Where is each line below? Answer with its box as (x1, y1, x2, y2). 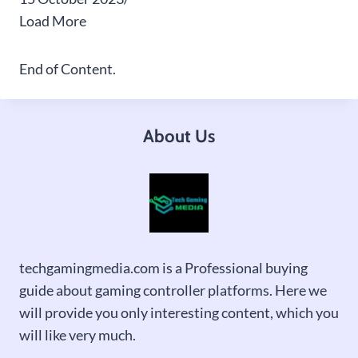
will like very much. (19, 326, 138, 344)
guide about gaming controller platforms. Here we (19, 281, 327, 300)
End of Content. (19, 60, 116, 78)
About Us (143, 125, 215, 148)
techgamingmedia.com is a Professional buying (19, 259, 308, 277)
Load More (19, 12, 86, 30)
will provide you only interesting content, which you (19, 304, 339, 322)
